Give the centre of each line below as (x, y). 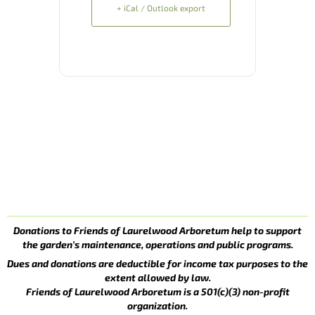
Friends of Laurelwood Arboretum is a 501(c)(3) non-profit (157, 292)
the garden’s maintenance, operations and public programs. (157, 245)
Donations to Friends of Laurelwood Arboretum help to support (157, 231)
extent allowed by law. (157, 278)
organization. (157, 306)
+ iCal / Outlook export (161, 8)
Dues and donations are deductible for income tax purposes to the (157, 264)
